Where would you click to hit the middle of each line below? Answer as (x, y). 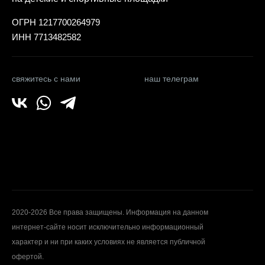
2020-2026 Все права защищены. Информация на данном (110, 213)
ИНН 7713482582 (46, 37)
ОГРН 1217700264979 (56, 22)
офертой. (28, 257)
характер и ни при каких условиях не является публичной (109, 242)
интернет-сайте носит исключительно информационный (108, 227)
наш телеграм (172, 79)
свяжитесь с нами (46, 79)
